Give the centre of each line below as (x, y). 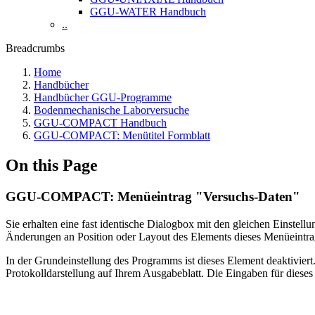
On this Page (52, 165)
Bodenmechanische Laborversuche (111, 110)
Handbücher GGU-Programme (103, 97)
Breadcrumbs (35, 48)
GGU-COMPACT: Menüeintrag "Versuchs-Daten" (153, 196)
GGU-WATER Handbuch (148, 12)
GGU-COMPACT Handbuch (100, 123)
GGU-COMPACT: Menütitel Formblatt (122, 135)
